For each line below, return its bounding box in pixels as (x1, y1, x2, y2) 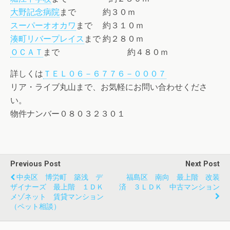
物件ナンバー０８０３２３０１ (10, 109, 125, 119)
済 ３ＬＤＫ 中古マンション (119, 183, 220, 192)
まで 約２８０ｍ (84, 34, 144, 44)
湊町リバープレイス (10, 34, 84, 44)
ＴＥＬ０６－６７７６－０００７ (43, 69, 166, 79)
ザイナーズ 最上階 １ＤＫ (10, 183, 104, 192)
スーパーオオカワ (10, 21, 76, 31)
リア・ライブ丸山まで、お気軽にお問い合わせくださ (10, 82, 207, 92)
